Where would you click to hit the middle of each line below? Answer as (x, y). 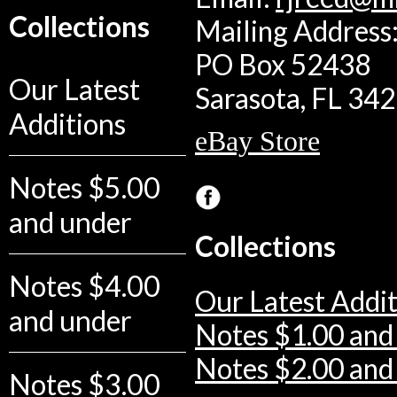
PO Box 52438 (283, 65)
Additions (67, 124)
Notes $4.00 (85, 286)
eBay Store (257, 142)
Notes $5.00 (85, 187)
